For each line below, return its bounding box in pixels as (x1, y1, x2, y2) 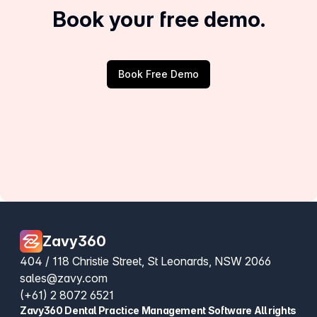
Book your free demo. (52, 6, 265, 32)
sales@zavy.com (20, 271, 108, 285)
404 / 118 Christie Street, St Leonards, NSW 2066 (20, 254, 271, 268)
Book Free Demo (118, 68, 199, 80)
